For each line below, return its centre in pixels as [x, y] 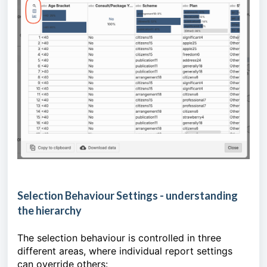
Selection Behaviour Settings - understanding [128, 196]
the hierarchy [49, 211]
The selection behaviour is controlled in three [119, 238]
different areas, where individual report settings [125, 251]
